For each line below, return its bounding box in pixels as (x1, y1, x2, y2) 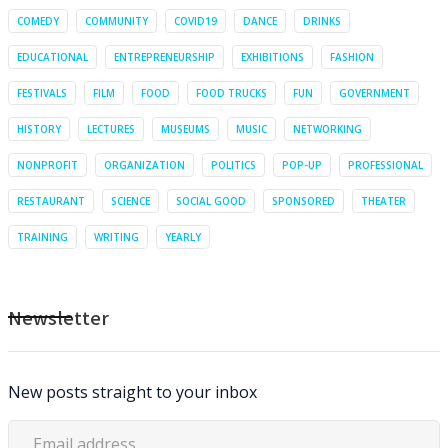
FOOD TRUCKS (196, 86, 267, 100)
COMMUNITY (85, 14, 148, 28)
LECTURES (87, 122, 135, 136)
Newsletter (8, 304, 109, 330)
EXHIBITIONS (241, 50, 304, 64)
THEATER (361, 194, 406, 208)
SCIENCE (111, 194, 150, 208)
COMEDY (17, 14, 59, 28)
